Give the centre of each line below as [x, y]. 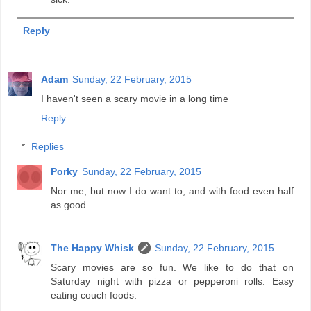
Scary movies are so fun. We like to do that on [172, 268]
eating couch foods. [94, 295]
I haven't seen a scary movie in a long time [135, 98]
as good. [70, 205]
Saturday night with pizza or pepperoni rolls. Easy [172, 281]
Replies [48, 147]
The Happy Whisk [93, 248]
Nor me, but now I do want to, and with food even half [172, 191]
